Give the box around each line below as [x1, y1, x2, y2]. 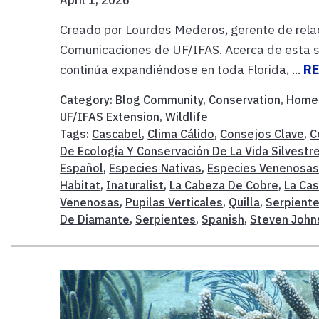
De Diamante [60, 211, 130, 226]
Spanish [202, 211, 245, 226]
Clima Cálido [147, 126, 215, 141]
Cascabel [92, 126, 142, 141]
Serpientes [135, 211, 197, 226]
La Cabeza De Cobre [169, 177, 279, 192]
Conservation [209, 92, 281, 107]
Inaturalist [106, 177, 164, 192]
